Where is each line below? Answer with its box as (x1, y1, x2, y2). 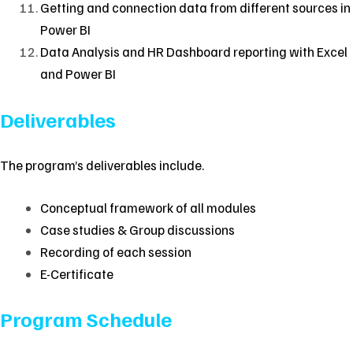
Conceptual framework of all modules (40, 199, 256, 216)
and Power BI (40, 65, 116, 82)
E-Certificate (40, 265, 113, 282)
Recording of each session (40, 243, 191, 260)
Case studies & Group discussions (40, 221, 235, 238)
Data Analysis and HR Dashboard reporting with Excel (40, 43, 347, 60)
